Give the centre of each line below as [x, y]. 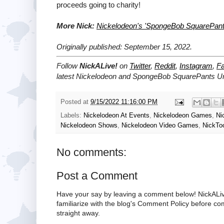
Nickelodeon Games [183, 115]
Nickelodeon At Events [116, 115]
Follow [68, 66]
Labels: [72, 115]
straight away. [78, 213]
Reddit [165, 66]
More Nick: [75, 25]
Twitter [140, 66]
